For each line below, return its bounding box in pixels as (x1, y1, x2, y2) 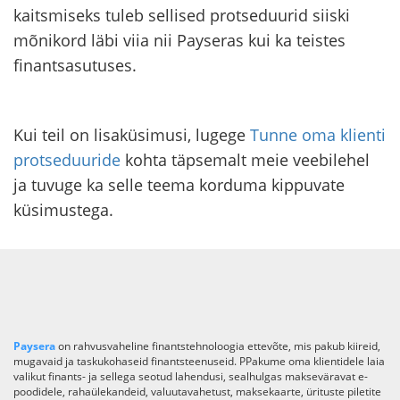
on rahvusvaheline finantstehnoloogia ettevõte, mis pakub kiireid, (55, 337, 380, 354)
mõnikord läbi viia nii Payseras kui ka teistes (13, 29, 346, 51)
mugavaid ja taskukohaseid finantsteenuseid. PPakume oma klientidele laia (13, 353, 385, 369)
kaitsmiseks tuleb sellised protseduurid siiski (13, 4, 350, 26)
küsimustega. (13, 198, 113, 221)
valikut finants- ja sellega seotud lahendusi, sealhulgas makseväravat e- (13, 368, 368, 384)
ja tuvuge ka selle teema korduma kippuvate (13, 173, 345, 196)
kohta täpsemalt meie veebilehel (121, 148, 370, 171)
